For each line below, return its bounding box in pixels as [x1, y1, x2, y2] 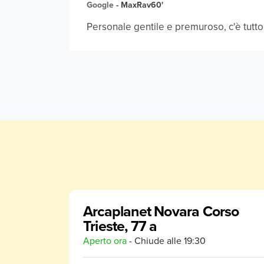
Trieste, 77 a [83, 215, 157, 236]
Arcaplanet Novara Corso [83, 200, 239, 222]
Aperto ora [83, 234, 127, 247]
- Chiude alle [127, 234, 181, 247]
